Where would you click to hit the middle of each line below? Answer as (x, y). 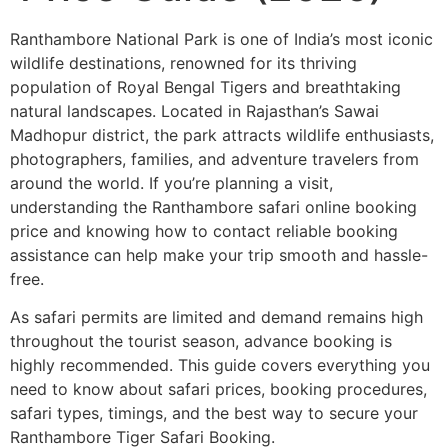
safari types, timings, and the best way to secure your (214, 413)
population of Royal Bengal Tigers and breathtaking (205, 87)
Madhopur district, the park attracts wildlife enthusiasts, (222, 135)
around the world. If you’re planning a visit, (171, 183)
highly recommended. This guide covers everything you (220, 365)
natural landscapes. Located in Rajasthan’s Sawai (194, 111)
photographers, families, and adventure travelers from (214, 159)
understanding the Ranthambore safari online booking (213, 207)
